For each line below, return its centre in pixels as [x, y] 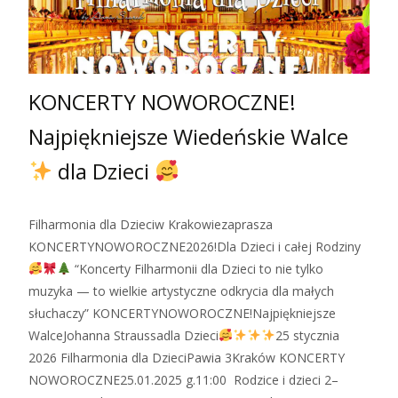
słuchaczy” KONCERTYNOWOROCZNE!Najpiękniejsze [182, 313]
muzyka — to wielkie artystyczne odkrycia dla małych [181, 291]
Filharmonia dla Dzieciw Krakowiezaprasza [151, 224]
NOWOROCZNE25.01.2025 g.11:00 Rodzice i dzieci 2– [183, 379]
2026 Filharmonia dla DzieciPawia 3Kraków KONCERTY [187, 357]
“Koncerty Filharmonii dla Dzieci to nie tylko [197, 268]
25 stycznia [307, 335]
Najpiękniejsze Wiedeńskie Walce [188, 136]
